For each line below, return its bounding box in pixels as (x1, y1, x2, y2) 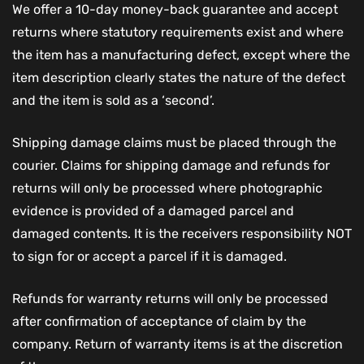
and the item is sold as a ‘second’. (12, 93, 214, 109)
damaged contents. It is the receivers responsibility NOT (12, 226, 352, 242)
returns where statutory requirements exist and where (12, 24, 344, 41)
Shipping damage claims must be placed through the (12, 135, 336, 151)
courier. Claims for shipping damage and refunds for (12, 158, 330, 174)
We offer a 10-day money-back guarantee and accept (12, 2, 338, 18)
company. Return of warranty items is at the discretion (12, 336, 343, 353)
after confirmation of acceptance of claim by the (12, 314, 306, 330)
